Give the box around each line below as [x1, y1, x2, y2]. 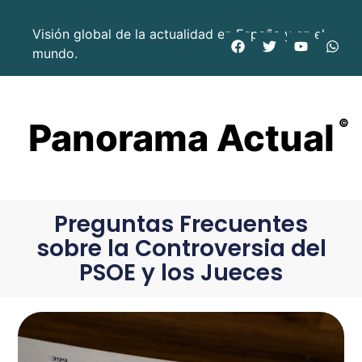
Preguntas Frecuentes [54, 208, 308, 241]
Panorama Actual [27, 116, 335, 160]
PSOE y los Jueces [79, 257, 283, 289]
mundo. [32, 45, 78, 61]
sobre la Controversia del [36, 233, 326, 265]
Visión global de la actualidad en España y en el [32, 26, 325, 42]
